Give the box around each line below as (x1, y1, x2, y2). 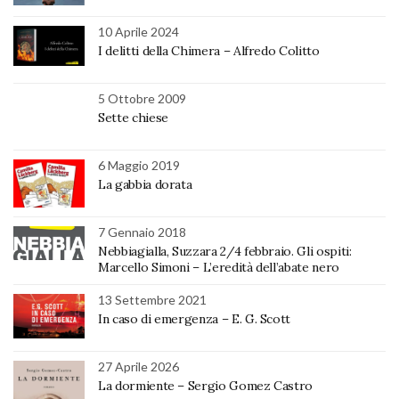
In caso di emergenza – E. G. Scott (98, 311, 291, 328)
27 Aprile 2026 (98, 359, 179, 375)
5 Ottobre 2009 (98, 91, 186, 107)
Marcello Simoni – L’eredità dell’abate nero (98, 259, 339, 276)
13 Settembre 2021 (98, 292, 207, 308)
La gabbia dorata (98, 176, 192, 193)
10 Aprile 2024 (98, 24, 179, 40)
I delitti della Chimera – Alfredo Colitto (98, 43, 320, 60)
